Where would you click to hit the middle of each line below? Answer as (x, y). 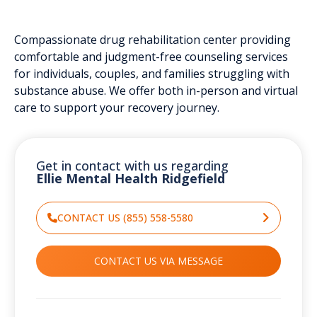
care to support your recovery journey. (117, 107)
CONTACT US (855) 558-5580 (125, 217)
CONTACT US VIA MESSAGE (158, 260)
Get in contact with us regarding (132, 165)
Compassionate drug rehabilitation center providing (152, 39)
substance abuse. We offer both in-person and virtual (156, 90)
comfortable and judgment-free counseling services (151, 56)
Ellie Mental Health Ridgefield (131, 178)
